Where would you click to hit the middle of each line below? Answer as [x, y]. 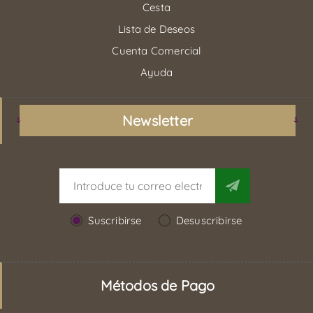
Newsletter [158, 120]
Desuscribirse [209, 220]
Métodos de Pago [158, 285]
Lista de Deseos [156, 29]
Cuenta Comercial [156, 50]
